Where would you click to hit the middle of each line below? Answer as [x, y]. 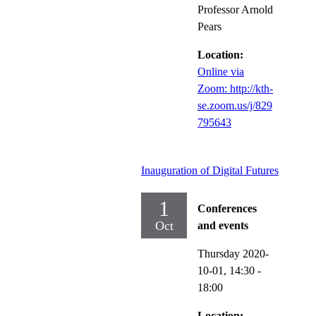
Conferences [227, 208]
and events [223, 225]
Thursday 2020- [233, 253]
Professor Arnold [235, 9]
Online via [221, 71]
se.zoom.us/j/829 [235, 105]
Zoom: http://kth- [235, 88]
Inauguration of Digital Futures [210, 170]
